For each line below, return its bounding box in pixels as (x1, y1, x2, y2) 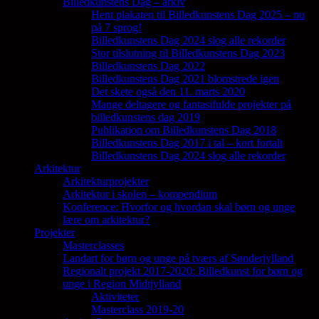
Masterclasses (63, 239, 124, 252)
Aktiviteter (91, 291, 139, 303)
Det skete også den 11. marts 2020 (91, 85, 245, 98)
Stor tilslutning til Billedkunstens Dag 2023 (91, 47, 285, 60)
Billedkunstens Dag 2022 (91, 60, 205, 73)
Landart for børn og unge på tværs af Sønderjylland (63, 252, 293, 265)
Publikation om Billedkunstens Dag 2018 (91, 124, 276, 137)
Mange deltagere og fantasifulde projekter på (91, 98, 291, 111)
